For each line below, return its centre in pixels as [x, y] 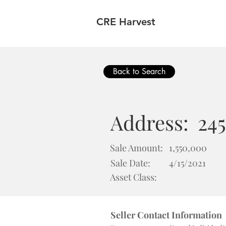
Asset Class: [133, 177]
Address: [150, 122]
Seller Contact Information [166, 215]
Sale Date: [130, 163]
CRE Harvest [126, 22]
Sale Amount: [136, 148]
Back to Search [139, 71]
